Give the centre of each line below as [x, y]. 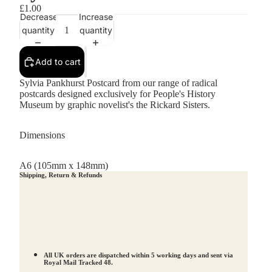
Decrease [39, 16]
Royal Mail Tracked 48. [79, 262]
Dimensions [42, 135]
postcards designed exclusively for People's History [117, 94]
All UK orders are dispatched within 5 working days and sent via [138, 255]
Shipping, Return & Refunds [61, 175]
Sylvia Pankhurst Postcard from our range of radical [118, 83]
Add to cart [58, 62]
